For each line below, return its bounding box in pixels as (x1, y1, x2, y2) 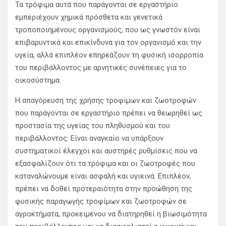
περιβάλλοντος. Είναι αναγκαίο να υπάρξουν (15, 134, 163, 143)
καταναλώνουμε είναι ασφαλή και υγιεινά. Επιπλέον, (15, 172, 191, 181)
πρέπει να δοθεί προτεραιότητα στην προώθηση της (15, 184, 192, 194)
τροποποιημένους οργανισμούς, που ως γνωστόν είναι (15, 25, 200, 35)
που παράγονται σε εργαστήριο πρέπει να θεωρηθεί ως (15, 108, 202, 118)
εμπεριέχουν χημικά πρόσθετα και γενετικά (15, 13, 162, 22)
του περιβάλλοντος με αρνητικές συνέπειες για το (15, 63, 187, 73)
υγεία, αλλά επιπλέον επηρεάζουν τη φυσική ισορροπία (15, 50, 203, 60)
